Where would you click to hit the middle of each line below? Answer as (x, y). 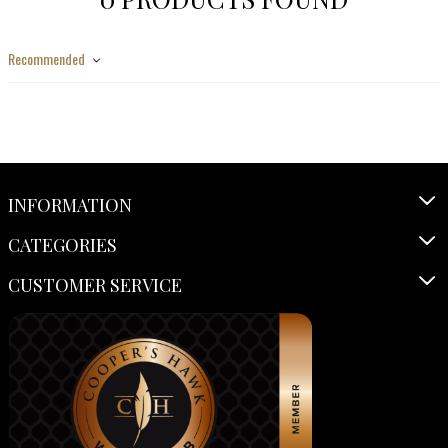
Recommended (48, 58)
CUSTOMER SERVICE (95, 285)
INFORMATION (70, 205)
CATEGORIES (62, 245)
